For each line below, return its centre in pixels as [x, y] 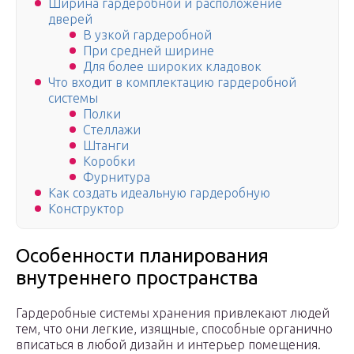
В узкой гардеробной [147, 35]
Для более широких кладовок [172, 67]
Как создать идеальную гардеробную [159, 193]
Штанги [106, 146]
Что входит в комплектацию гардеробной [172, 83]
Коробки [109, 162]
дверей [70, 19]
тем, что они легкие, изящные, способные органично [174, 329]
